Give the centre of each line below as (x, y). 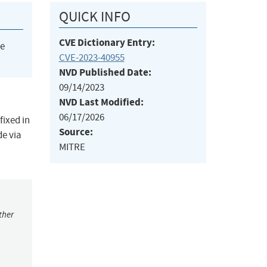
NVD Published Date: (105, 73)
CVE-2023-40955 (91, 58)
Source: (76, 132)
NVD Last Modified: (101, 103)
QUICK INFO (94, 17)
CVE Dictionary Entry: (107, 43)
